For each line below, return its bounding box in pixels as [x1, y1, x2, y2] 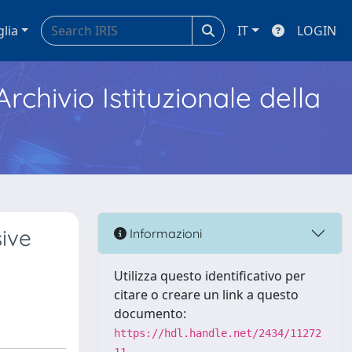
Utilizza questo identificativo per [114, 267, 306, 284]
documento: [114, 305, 186, 322]
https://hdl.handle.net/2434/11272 [114, 327, 321, 339]
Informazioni [126, 225, 202, 241]
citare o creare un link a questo [114, 286, 299, 303]
